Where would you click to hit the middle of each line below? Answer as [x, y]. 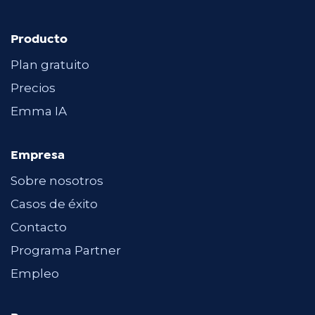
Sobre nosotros [57, 181]
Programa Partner [66, 251]
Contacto [39, 227]
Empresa [38, 156]
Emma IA [39, 111]
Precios [33, 88]
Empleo [35, 274]
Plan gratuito [50, 65]
